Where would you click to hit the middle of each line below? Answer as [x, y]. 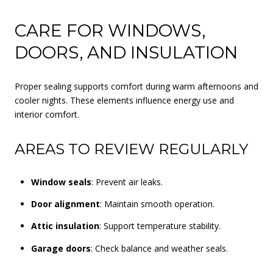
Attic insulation [65, 226]
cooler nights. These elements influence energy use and [124, 101]
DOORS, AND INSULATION [126, 52]
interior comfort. [47, 115]
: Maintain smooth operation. [157, 204]
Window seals [61, 182]
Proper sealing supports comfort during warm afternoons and [136, 87]
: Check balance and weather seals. [159, 248]
